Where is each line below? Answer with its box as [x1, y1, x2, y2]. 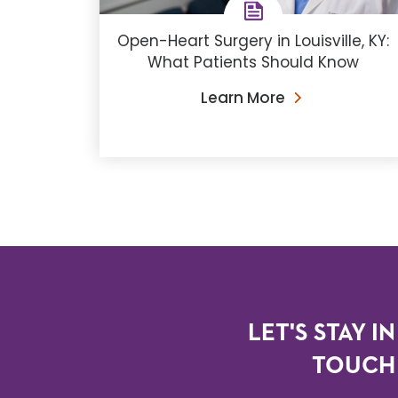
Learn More [201, 87, 286, 109]
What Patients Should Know [147, 52, 360, 74]
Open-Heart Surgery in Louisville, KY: [117, 30, 390, 52]
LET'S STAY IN [248, 322, 396, 346]
